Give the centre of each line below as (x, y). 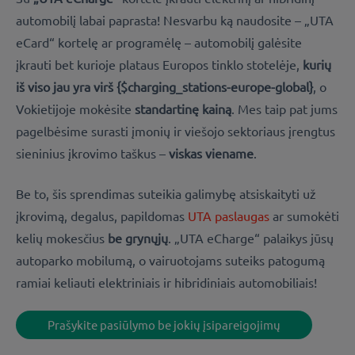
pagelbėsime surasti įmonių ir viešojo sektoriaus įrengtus (176, 131)
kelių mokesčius (62, 237)
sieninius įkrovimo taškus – (92, 153)
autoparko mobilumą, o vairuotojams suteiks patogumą (170, 260)
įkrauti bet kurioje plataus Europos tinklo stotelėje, (159, 65)
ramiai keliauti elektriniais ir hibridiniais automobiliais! (166, 282)
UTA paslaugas (229, 215)
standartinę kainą (183, 109)
